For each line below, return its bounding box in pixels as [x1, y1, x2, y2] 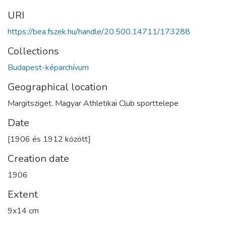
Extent [8, 187, 38, 201]
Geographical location [8, 80, 107, 94]
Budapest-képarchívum [8, 62, 89, 73]
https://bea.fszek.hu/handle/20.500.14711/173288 [8, 26, 190, 37]
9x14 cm [8, 205, 39, 216]
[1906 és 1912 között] [8, 133, 91, 145]
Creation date [8, 151, 69, 165]
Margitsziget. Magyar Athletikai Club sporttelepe [8, 97, 179, 109]
